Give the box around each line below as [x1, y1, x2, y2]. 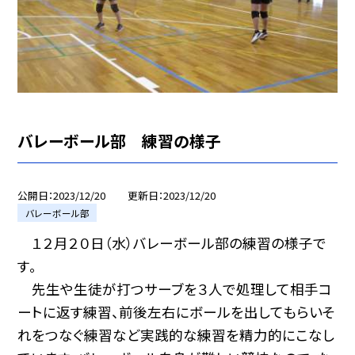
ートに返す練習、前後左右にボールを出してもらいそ [17, 302, 336, 323]
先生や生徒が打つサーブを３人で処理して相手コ [17, 279, 333, 300]
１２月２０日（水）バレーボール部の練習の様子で [17, 233, 327, 254]
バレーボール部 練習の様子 [17, 129, 222, 153]
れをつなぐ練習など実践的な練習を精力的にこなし [17, 325, 335, 345]
